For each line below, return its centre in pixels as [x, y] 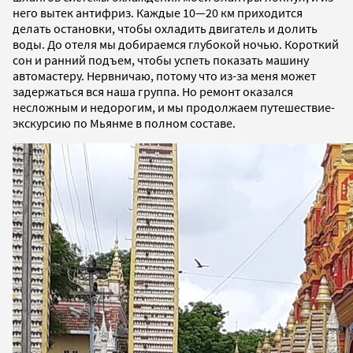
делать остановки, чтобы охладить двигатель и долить [165, 28]
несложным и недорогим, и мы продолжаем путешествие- [174, 107]
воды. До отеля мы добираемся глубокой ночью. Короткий [176, 44]
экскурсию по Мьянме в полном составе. [124, 123]
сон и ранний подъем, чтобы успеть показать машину [161, 59]
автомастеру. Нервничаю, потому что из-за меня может [164, 75]
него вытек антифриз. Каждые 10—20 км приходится [158, 12]
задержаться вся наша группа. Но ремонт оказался [153, 91]
